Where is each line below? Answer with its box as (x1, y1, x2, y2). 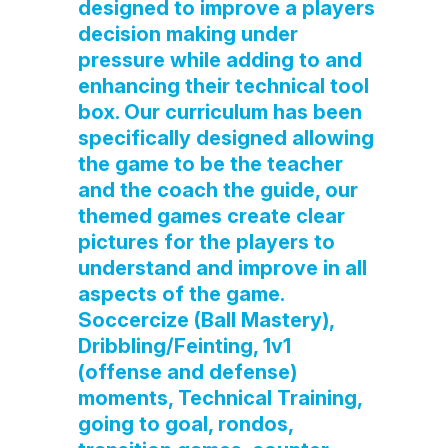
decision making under (77, 22, 298, 46)
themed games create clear (77, 204, 345, 228)
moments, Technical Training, (77, 386, 362, 410)
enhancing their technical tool (77, 74, 369, 98)
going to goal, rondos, (77, 412, 293, 436)
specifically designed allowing (77, 126, 374, 150)
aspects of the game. (77, 282, 284, 306)
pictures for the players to (77, 230, 335, 254)
